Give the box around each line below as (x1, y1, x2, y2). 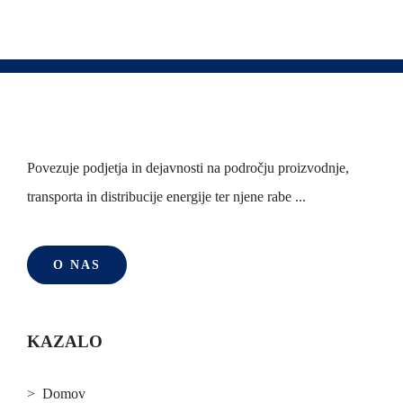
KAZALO (27, 331, 103, 351)
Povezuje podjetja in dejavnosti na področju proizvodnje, (27, 159, 349, 175)
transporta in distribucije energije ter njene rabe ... (27, 188, 306, 204)
